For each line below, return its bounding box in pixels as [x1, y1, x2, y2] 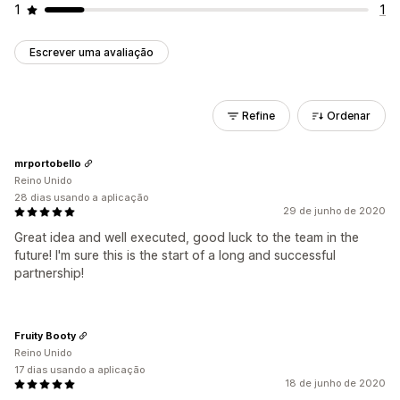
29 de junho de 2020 [283, 204, 386, 217]
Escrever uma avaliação [29, 46, 154, 59]
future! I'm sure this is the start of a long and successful [14, 247, 336, 262]
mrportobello [14, 156, 81, 170]
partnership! [14, 265, 84, 280]
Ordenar [327, 109, 371, 122]
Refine [242, 109, 275, 122]
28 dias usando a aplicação [14, 191, 148, 204]
